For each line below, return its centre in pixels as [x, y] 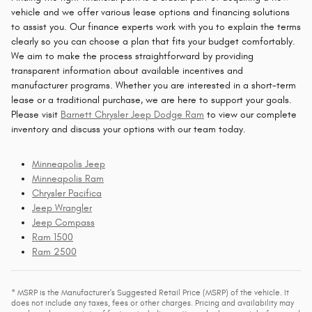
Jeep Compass [63, 222]
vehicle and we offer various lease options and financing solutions [150, 12]
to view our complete [250, 114]
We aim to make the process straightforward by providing [132, 56]
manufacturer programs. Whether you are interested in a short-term [154, 85]
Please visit [36, 114]
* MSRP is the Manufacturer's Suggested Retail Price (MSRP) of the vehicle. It [150, 292]
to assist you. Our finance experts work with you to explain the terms [156, 26]
